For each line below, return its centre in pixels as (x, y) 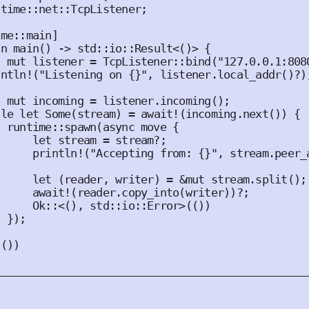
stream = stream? (106, 140)
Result (153, 48)
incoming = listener (90, 101)
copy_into (150, 192)
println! (58, 153)
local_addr (249, 74)
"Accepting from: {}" (153, 153)
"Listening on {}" (93, 74)
